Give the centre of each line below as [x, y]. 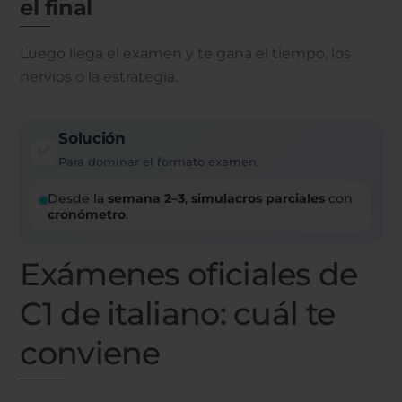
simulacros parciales [258, 199]
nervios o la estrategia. [99, 77]
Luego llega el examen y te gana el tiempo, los [186, 54]
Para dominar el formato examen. [159, 162]
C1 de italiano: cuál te [178, 314]
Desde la [78, 199]
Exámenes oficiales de [189, 275]
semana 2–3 [147, 199]
